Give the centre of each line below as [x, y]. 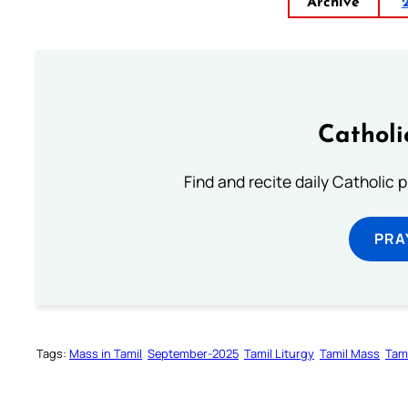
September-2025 [193, 354]
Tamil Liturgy [279, 354]
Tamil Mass [350, 354]
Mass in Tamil [106, 354]
